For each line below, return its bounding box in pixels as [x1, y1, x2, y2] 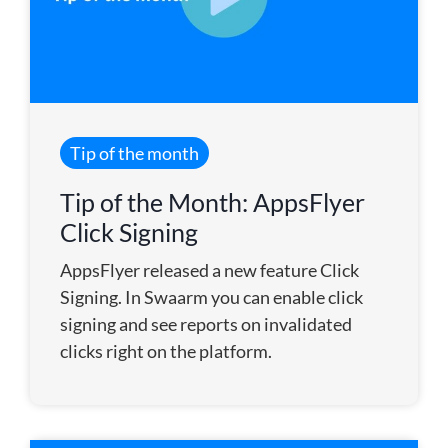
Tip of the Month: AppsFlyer [60, 186, 365, 217]
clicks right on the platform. [60, 339, 272, 362]
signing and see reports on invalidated [60, 312, 352, 335]
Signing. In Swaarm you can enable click [60, 285, 363, 308]
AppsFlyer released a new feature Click [60, 258, 359, 281]
